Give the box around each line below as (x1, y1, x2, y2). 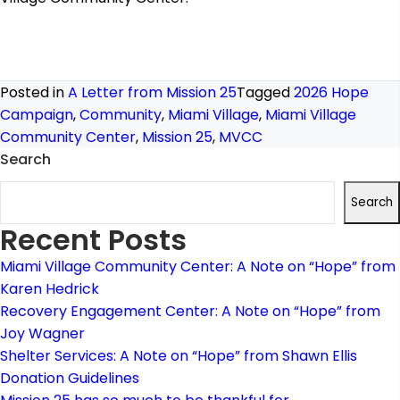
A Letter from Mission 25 (68, 82, 237, 103)
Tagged (237, 82, 294, 103)
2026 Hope (294, 82, 369, 103)
